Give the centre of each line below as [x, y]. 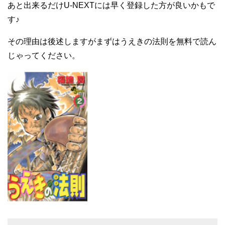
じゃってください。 [44, 56]
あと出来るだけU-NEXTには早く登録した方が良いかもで [111, 6]
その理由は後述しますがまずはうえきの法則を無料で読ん [112, 42]
